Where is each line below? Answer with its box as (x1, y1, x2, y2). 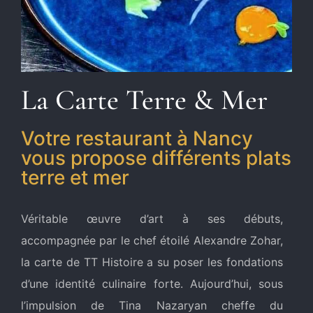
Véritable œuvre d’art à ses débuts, (21, 211, 283, 226)
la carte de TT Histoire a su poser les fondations (21, 254, 283, 269)
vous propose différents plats (21, 145, 291, 170)
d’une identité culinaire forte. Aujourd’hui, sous (21, 276, 283, 291)
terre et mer (21, 165, 129, 189)
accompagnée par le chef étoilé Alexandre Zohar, (21, 233, 283, 247)
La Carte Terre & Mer (21, 82, 268, 117)
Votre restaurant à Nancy (21, 126, 253, 150)
